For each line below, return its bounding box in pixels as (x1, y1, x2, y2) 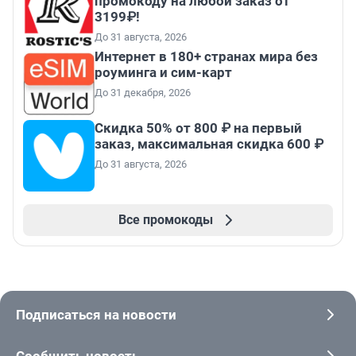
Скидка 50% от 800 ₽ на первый (95, 120, 302, 137)
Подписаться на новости (16, 307, 176, 323)
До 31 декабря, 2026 (95, 87, 191, 99)
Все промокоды (118, 212, 213, 228)
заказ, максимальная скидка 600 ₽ (95, 136, 323, 153)
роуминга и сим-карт (95, 64, 232, 81)
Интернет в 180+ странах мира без (95, 48, 318, 65)
